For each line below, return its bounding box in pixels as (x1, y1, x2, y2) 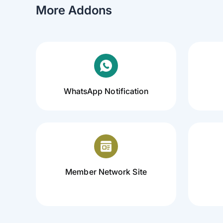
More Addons (36, 3, 112, 17)
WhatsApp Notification (63, 86, 149, 96)
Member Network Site (65, 167, 147, 177)
